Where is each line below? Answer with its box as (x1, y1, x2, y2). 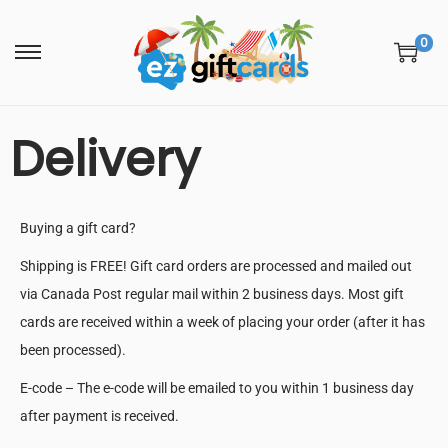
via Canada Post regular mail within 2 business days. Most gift (20, 286, 404, 302)
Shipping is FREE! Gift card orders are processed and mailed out (20, 258, 412, 274)
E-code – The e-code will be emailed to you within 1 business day (20, 380, 414, 396)
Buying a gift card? (20, 220, 136, 236)
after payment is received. (20, 408, 179, 424)
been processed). (20, 342, 126, 358)
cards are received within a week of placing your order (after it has (20, 314, 425, 330)
